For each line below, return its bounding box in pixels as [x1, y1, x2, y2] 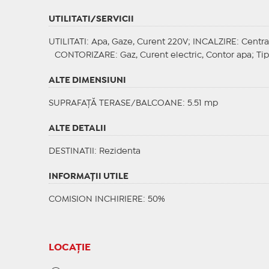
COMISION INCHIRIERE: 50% [48, 196, 165, 204]
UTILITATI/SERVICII [48, 16, 134, 23]
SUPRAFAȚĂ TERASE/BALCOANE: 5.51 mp [48, 100, 218, 107]
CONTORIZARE [54, 52, 115, 59]
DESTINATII [48, 148, 94, 156]
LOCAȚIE [48, 243, 91, 253]
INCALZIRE [192, 38, 237, 46]
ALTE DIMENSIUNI [48, 77, 126, 85]
